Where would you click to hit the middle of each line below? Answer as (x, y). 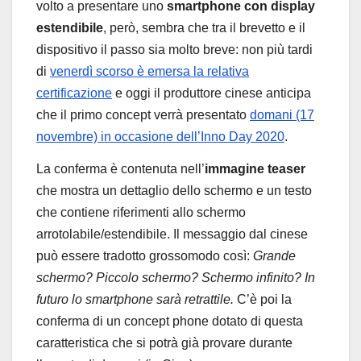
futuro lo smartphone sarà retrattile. (137, 300)
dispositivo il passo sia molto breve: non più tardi (174, 50)
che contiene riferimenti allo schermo (141, 213)
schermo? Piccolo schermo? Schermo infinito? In (176, 278)
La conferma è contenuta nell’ (120, 169)
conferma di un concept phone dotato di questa (170, 322)
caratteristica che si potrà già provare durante (164, 343)
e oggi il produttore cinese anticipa (212, 93)
